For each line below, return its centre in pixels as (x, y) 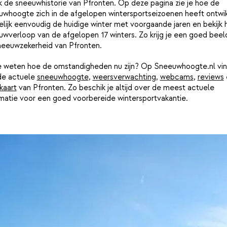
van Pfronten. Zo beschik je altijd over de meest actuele (115, 87)
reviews (211, 77)
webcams (177, 77)
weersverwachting (124, 77)
